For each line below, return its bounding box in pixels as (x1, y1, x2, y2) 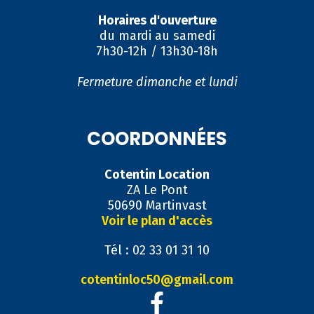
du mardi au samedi (99, 28, 215, 44)
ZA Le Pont (126, 182, 188, 198)
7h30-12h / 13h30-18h (96, 43, 218, 60)
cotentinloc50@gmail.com (81, 272, 233, 288)
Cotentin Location (104, 167, 210, 183)
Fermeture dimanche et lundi (76, 74, 238, 90)
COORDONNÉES (87, 126, 227, 152)
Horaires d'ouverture (97, 13, 217, 29)
